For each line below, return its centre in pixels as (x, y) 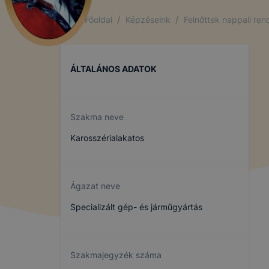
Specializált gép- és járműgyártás (136, 207)
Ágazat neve (95, 186)
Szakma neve (97, 117)
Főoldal (98, 19)
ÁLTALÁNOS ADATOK (113, 69)
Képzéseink (148, 19)
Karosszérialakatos (107, 138)
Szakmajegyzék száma (116, 255)
